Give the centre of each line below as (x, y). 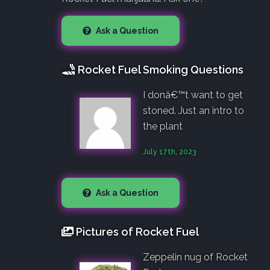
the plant (163, 126)
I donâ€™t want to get (193, 95)
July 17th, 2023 (170, 152)
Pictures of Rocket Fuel (136, 231)
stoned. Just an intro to (193, 110)
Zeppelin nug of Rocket (195, 257)
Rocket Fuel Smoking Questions (159, 69)
